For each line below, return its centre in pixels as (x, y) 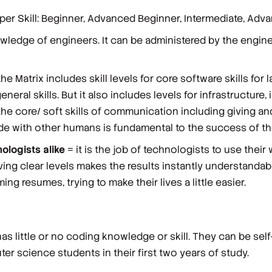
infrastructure (232, 95)
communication (142, 111)
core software (189, 78)
